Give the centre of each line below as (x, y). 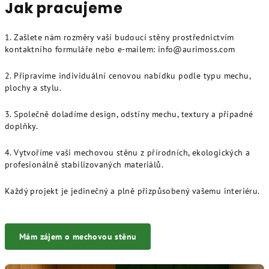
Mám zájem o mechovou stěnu (78, 236)
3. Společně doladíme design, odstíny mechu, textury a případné (129, 114)
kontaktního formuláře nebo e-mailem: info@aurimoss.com (120, 49)
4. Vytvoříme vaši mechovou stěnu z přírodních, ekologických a (128, 152)
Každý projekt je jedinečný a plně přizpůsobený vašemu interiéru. (132, 191)
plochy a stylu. (33, 87)
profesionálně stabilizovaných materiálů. (84, 164)
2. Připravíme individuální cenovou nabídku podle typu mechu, (128, 75)
